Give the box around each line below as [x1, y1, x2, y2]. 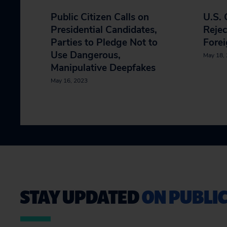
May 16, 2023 [51, 77, 88, 85]
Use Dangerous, [51, 49, 121, 62]
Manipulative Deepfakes [51, 61, 156, 74]
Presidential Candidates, [51, 23, 157, 36]
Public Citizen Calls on [51, 11, 149, 24]
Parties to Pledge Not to [51, 36, 158, 49]
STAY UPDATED [20, 183, 142, 209]
